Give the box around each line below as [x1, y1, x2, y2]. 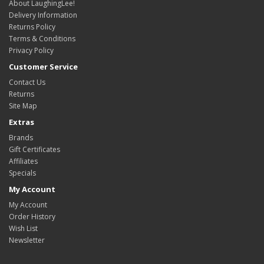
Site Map [9, 101, 37, 111]
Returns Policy [9, 22, 55, 32]
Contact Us [9, 77, 45, 88]
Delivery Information [9, 10, 77, 21]
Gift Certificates [9, 144, 60, 155]
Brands [9, 133, 33, 143]
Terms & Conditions [9, 34, 75, 44]
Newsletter [9, 235, 45, 246]
